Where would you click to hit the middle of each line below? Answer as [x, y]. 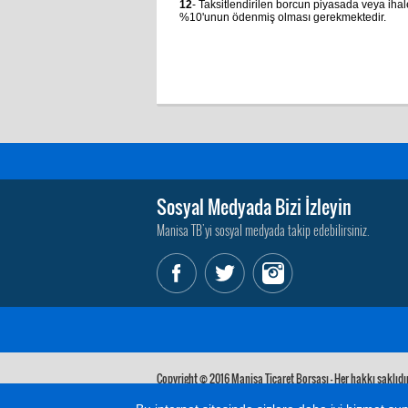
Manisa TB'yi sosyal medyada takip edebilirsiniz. [263, 230]
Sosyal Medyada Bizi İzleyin [254, 207]
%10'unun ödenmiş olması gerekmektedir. [283, 17]
